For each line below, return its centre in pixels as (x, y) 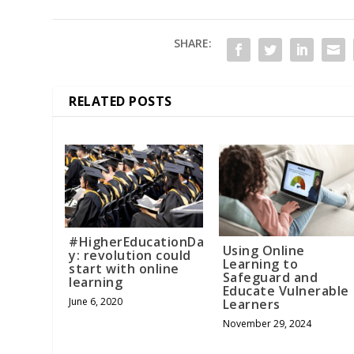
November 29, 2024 (267, 324)
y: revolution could (130, 255)
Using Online (264, 251)
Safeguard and (270, 278)
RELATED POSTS (121, 102)
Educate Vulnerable (286, 291)
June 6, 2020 (96, 301)
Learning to (260, 264)
